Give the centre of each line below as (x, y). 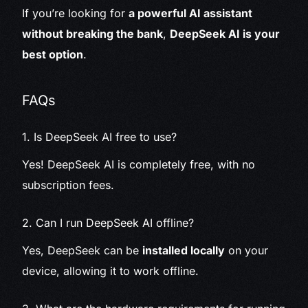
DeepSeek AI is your (225, 34)
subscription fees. (68, 185)
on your (247, 251)
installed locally (184, 251)
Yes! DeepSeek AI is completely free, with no (139, 165)
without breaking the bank (93, 34)
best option (53, 55)
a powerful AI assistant (191, 13)
